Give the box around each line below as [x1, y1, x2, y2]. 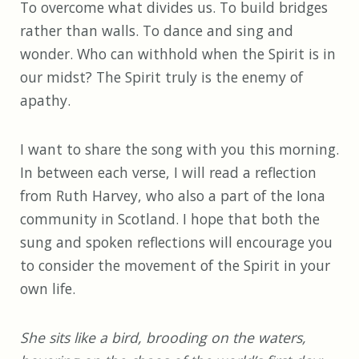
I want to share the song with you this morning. [20, 139, 339, 159]
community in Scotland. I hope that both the [20, 209, 320, 229]
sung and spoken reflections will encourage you [20, 232, 333, 252]
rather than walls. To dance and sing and [20, 21, 293, 41]
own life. [20, 279, 75, 299]
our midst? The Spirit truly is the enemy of [20, 67, 303, 87]
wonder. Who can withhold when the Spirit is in [20, 44, 336, 64]
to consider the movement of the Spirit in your [20, 256, 330, 276]
